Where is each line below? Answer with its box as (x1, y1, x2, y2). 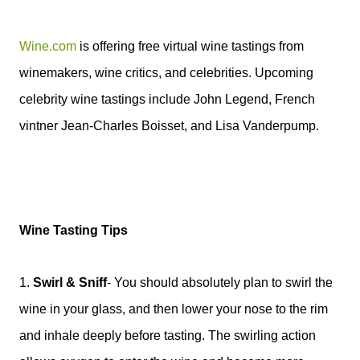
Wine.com (19, 39, 76, 53)
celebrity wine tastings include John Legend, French (19, 92, 315, 106)
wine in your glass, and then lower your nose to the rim (19, 302, 328, 316)
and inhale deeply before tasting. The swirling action (19, 329, 316, 342)
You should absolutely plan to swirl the (114, 276, 333, 289)
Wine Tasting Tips (19, 223, 128, 237)
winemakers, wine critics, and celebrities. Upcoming (19, 66, 313, 80)
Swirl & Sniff (33, 276, 107, 289)
